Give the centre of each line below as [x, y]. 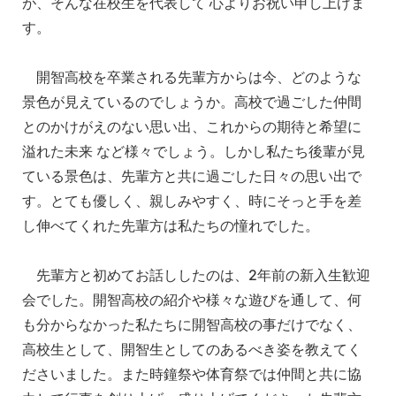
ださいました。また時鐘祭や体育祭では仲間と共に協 [192, 373]
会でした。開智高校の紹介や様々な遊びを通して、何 [192, 299]
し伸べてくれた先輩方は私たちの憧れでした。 [171, 225]
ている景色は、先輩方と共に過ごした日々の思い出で [192, 175]
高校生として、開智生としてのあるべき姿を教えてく [192, 349]
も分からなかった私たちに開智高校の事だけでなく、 [192, 324]
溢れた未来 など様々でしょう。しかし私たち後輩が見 [194, 151]
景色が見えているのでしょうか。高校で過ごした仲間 [192, 101]
